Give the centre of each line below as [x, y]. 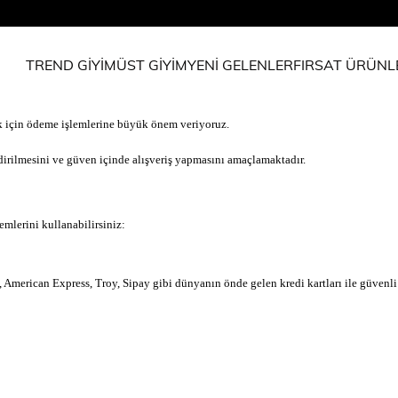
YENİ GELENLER [240, 64]
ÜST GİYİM [152, 64]
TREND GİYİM [71, 64]
